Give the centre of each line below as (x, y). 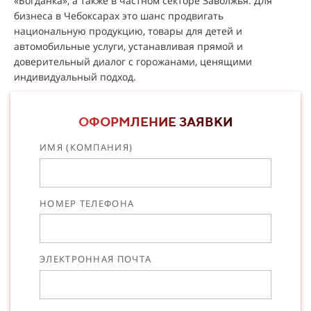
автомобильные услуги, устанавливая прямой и (128, 46)
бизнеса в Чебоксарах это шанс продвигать (119, 16)
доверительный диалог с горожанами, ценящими (133, 61)
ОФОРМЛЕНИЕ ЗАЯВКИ (155, 122)
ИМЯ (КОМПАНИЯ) (86, 147)
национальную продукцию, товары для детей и (128, 31)
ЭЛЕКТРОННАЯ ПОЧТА (96, 259)
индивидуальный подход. (75, 77)
